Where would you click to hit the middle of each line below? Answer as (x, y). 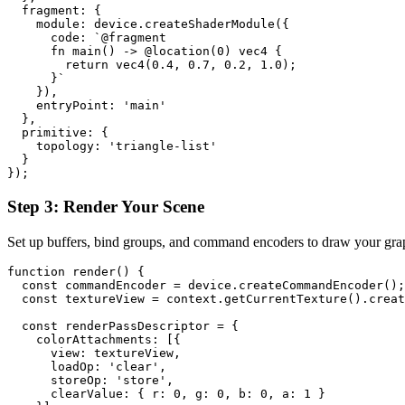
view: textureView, (94, 353)
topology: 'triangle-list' (112, 146)
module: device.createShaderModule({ (148, 24)
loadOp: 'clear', (87, 366)
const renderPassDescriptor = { (123, 325)
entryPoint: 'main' (87, 106)
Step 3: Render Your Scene (106, 206)
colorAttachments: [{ (94, 339)
